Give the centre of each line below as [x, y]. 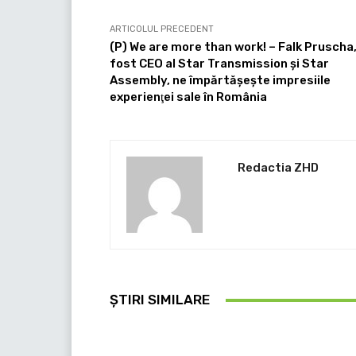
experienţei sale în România [188, 97]
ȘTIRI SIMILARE [160, 300]
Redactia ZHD [278, 168]
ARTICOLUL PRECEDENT [162, 29]
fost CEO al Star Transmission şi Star [219, 64]
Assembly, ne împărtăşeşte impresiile [220, 81]
